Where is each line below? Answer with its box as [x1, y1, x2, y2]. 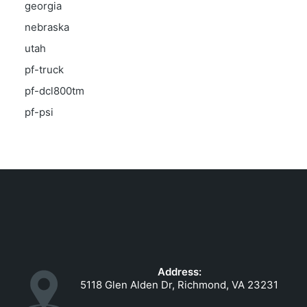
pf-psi [25, 106, 53, 119]
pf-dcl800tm [25, 84, 84, 97]
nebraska [25, 21, 69, 34]
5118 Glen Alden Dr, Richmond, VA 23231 [80, 278, 279, 291]
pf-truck [25, 63, 64, 76]
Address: [157, 265, 201, 278]
